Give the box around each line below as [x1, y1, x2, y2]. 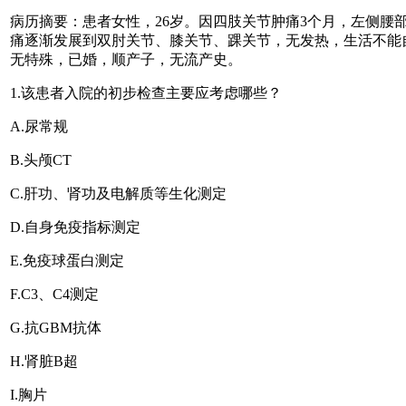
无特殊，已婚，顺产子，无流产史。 [10, 51, 242, 67]
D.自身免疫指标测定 [10, 218, 140, 235]
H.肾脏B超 [10, 353, 78, 369]
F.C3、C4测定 [10, 285, 99, 302]
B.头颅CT [10, 151, 72, 168]
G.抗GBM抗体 [10, 319, 101, 335]
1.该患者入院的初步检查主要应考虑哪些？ [10, 84, 282, 101]
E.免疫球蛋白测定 [10, 252, 124, 268]
